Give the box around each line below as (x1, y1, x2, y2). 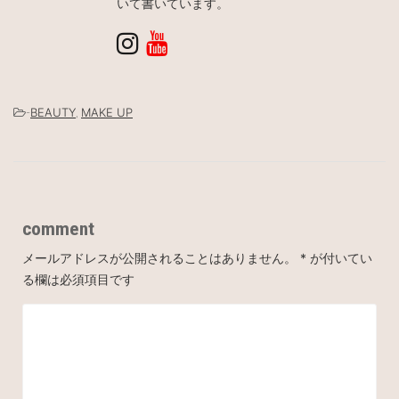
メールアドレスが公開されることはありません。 (22, 249, 297, 265)
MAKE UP (81, 104, 133, 119)
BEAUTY (30, 104, 76, 119)
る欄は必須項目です (22, 271, 134, 288)
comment (22, 216, 94, 240)
